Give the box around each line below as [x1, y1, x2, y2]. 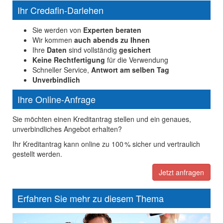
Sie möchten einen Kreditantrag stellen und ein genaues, [12, 114, 191, 124]
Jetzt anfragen [159, 167, 204, 178]
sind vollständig [67, 45, 119, 55]
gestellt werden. [12, 149, 62, 159]
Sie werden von [32, 25, 83, 35]
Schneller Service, [32, 65, 91, 75]
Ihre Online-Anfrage [17, 93, 96, 106]
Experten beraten [83, 25, 141, 35]
